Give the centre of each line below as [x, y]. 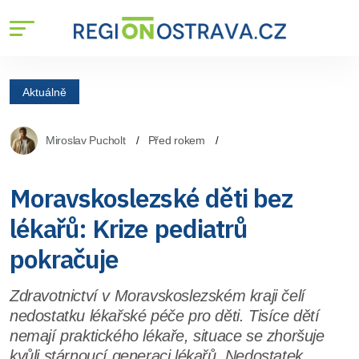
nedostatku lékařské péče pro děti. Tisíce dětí [165, 316]
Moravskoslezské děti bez [151, 198]
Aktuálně [44, 91]
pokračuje [65, 259]
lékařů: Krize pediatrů [128, 228]
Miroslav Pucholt [86, 140]
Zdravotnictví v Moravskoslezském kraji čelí [157, 296]
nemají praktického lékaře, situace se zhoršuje [167, 336]
